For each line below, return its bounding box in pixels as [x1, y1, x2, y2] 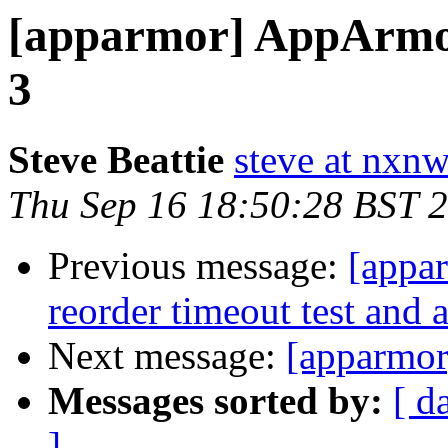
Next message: [48, 334, 286, 378]
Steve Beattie [8, 138, 224, 182]
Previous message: [48, 244, 348, 288]
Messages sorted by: [48, 379, 383, 423]
